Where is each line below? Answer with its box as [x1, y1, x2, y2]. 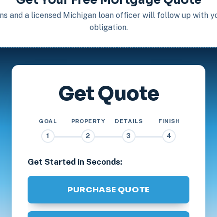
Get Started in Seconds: [28, 156, 122, 167]
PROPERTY [71, 117, 106, 124]
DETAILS [115, 117, 143, 124]
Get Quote [58, 81, 159, 106]
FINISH [158, 117, 180, 124]
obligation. [89, 22, 128, 32]
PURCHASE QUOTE [67, 184, 150, 195]
